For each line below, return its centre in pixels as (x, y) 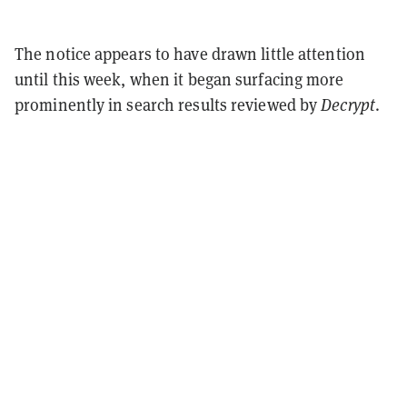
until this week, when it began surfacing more (179, 79)
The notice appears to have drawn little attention (190, 53)
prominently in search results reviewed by (168, 104)
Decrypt (348, 104)
